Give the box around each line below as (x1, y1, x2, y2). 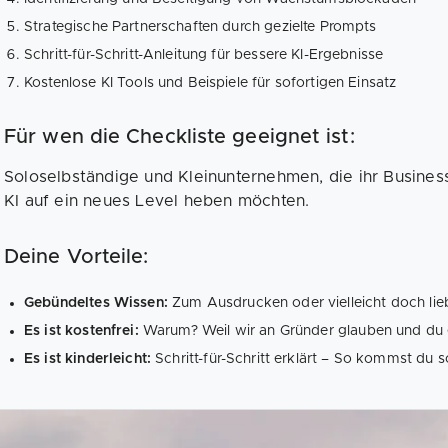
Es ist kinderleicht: (24, 351, 156, 366)
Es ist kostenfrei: (24, 323, 143, 338)
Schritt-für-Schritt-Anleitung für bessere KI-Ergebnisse (24, 47, 384, 62)
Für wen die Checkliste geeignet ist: (4, 126, 355, 147)
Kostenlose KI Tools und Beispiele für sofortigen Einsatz (24, 75, 397, 90)
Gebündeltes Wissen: (24, 295, 172, 310)
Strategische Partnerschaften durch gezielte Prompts (24, 19, 377, 34)
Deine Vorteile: (4, 246, 149, 267)
